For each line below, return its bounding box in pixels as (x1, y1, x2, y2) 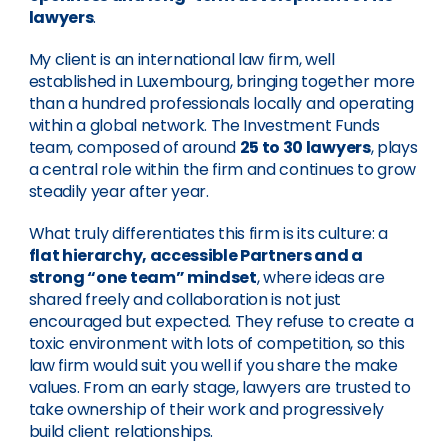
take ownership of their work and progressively (28, 398, 384, 421)
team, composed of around (28, 136, 240, 159)
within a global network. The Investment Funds (28, 114, 380, 137)
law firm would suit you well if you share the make (28, 354, 398, 377)
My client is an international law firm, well (28, 48, 335, 71)
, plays (370, 136, 418, 159)
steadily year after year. (28, 180, 209, 203)
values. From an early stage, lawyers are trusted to (28, 376, 411, 399)
